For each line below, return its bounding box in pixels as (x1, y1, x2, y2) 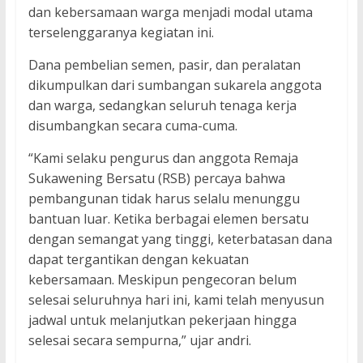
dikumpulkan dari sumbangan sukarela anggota (28, 76, 322, 95)
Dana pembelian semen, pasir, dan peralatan (28, 56, 301, 75)
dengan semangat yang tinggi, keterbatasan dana (28, 230, 332, 249)
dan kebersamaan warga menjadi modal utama (28, 3, 313, 22)
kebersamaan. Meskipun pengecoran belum (28, 271, 297, 289)
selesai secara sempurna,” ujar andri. (28, 331, 251, 350)
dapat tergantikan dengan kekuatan (28, 250, 249, 269)
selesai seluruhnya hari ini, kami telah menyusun (28, 291, 324, 310)
